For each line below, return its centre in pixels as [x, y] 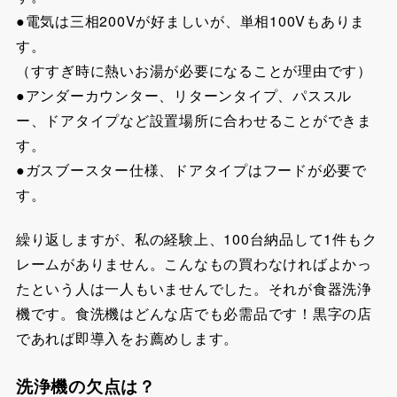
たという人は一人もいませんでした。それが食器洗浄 [194, 289]
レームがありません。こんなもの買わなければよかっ [194, 264]
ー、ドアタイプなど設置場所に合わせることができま [194, 120]
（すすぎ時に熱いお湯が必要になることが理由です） [194, 70]
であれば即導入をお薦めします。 [127, 339]
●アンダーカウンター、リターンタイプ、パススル [184, 95]
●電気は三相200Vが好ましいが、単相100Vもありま [191, 20]
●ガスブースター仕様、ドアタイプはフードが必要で [191, 169]
